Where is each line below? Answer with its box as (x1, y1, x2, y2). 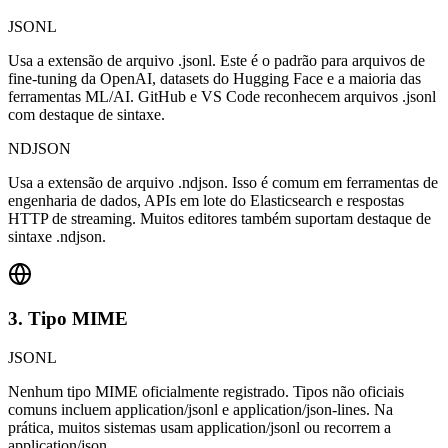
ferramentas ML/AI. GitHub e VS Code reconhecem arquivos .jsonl (8, 87, 436, 105)
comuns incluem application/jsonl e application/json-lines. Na (8, 401, 393, 419)
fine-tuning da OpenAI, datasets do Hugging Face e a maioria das (8, 69, 421, 87)
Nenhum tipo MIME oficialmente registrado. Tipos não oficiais (8, 383, 404, 401)
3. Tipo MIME (8, 308, 128, 330)
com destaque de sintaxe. (8, 105, 165, 123)
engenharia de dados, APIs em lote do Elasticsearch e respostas (8, 191, 404, 209)
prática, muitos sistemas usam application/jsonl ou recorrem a (8, 419, 391, 437)
